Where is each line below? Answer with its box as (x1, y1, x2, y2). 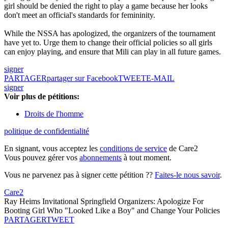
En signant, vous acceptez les (4, 144, 100, 153)
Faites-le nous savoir (155, 170, 220, 180)
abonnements (79, 153, 122, 162)
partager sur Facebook (47, 74, 118, 83)
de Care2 (167, 144, 198, 153)
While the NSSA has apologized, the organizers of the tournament (4, 29, 215, 38)
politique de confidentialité (4, 127, 89, 136)
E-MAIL (146, 74, 175, 83)
